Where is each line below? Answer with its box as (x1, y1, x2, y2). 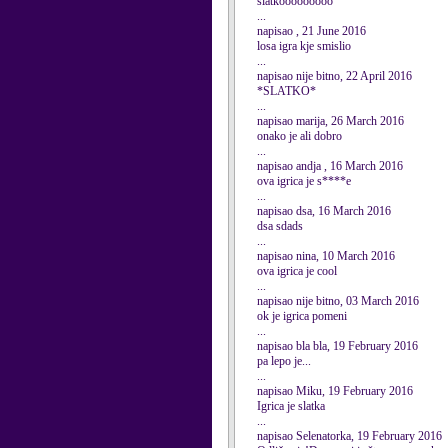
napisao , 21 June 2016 (257, 24, 366, 38)
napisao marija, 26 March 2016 (257, 114, 404, 128)
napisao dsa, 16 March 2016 (257, 204, 391, 218)
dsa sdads (257, 219, 303, 233)
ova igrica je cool (257, 264, 337, 278)
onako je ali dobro (257, 129, 342, 143)
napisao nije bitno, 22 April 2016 (257, 69, 412, 83)
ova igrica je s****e (257, 174, 351, 188)
